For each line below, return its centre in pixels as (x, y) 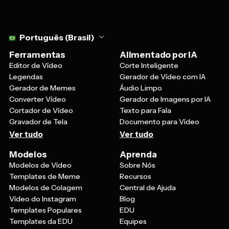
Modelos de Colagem (46, 188)
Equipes (133, 222)
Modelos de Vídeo (40, 165)
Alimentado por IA (159, 55)
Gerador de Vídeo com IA (163, 77)
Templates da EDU (41, 222)
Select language (38, 30)
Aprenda (138, 155)
